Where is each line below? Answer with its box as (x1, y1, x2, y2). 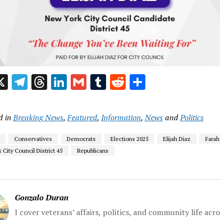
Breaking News (13, 111, 63, 123)
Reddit (125, 71, 171, 92)
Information (101, 111, 141, 123)
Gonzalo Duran (14, 192, 68, 203)
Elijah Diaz (163, 135, 191, 142)
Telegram (27, 71, 92, 92)
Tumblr (106, 71, 157, 92)
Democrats (66, 135, 96, 142)
